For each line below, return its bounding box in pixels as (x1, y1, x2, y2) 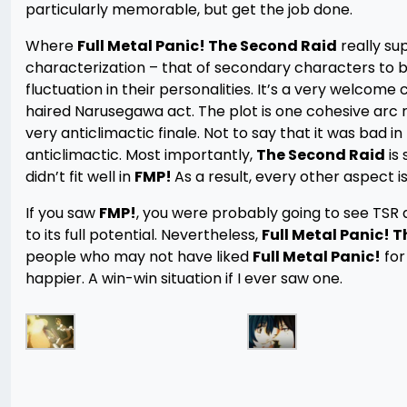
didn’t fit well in (25, 166, 134, 187)
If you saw (25, 203, 99, 223)
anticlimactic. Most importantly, (25, 144, 256, 165)
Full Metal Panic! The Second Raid (77, 35, 337, 56)
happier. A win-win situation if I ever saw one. (25, 268, 342, 289)
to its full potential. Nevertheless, (25, 224, 262, 245)
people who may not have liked (25, 246, 253, 267)
